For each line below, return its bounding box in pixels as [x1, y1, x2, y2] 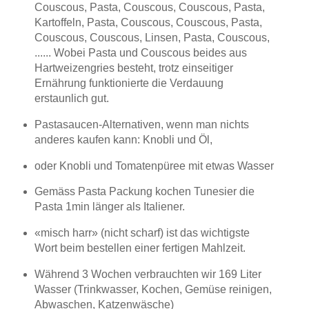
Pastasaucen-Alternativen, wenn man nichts [34, 118, 249, 130]
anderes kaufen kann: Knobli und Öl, [34, 133, 212, 146]
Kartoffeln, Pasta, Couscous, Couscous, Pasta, [34, 16, 262, 28]
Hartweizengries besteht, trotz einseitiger [34, 61, 233, 74]
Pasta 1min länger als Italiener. [34, 201, 185, 213]
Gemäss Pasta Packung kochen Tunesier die [34, 186, 255, 198]
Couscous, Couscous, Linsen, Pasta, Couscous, [34, 31, 270, 43]
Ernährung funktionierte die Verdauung [34, 77, 223, 89]
